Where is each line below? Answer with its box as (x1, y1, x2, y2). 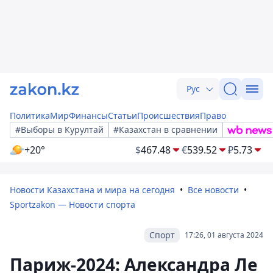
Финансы (69, 110, 108, 121)
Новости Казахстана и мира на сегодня (10, 184, 175, 196)
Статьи (108, 110, 137, 121)
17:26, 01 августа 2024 (185, 230, 263, 240)
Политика (10, 110, 50, 121)
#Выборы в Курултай (15, 124, 104, 135)
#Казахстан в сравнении (113, 124, 218, 135)
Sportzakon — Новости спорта (10, 199, 135, 210)
